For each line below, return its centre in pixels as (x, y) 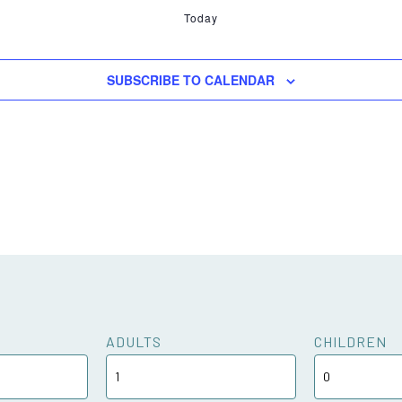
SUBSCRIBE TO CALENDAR (191, 80)
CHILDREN (350, 341)
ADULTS (134, 341)
